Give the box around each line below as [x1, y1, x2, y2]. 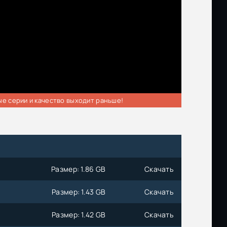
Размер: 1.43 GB [52, 186, 106, 197]
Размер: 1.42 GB [52, 209, 106, 219]
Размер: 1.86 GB [51, 164, 106, 174]
